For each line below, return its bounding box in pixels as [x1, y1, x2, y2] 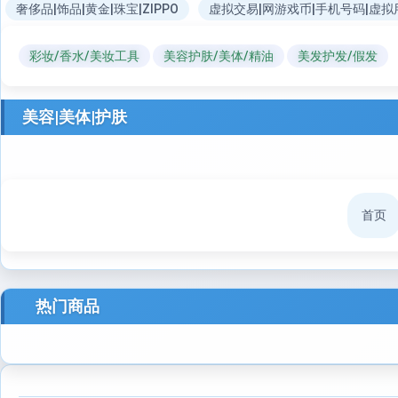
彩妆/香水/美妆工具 [29, 49, 139, 63]
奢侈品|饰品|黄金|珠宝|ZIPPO [16, 2, 179, 16]
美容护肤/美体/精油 [163, 49, 274, 63]
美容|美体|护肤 [22, 107, 127, 126]
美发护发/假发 [298, 49, 378, 63]
